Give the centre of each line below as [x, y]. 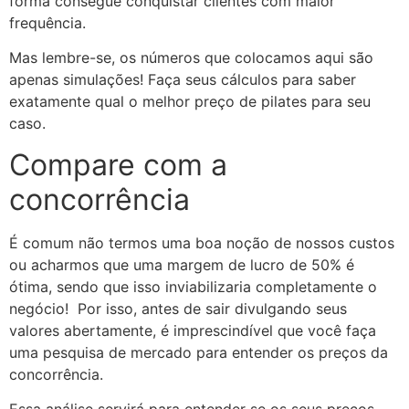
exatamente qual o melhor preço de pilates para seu [190, 102]
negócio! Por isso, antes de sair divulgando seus [178, 308]
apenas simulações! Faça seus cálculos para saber [183, 80]
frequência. [47, 22]
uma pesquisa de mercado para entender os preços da [199, 352]
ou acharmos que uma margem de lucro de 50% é [182, 264]
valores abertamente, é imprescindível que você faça [193, 330]
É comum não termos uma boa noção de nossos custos [202, 242]
